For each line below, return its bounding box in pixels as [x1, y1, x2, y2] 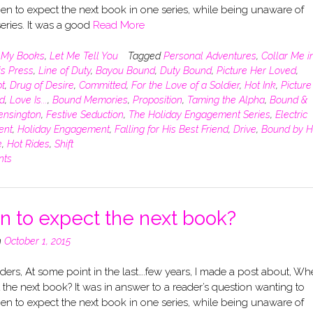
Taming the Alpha [187, 94, 265, 105]
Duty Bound [159, 64, 212, 76]
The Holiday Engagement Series [128, 108, 270, 120]
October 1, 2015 [3, 235, 71, 247]
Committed [78, 79, 126, 91]
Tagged [127, 50, 163, 61]
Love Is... [9, 94, 48, 105]
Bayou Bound [95, 64, 155, 76]
